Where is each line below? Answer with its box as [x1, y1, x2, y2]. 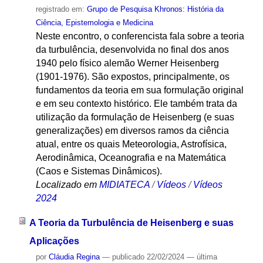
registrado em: [35, 4, 87, 14]
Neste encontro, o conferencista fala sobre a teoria [35, 31, 244, 41]
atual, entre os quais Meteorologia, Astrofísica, [35, 139, 227, 149]
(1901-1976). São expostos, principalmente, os [35, 71, 230, 82]
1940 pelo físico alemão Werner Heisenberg [35, 58, 219, 68]
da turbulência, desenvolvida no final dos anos [35, 44, 229, 55]
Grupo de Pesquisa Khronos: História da [86, 4, 224, 14]
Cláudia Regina [48, 252, 100, 262]
